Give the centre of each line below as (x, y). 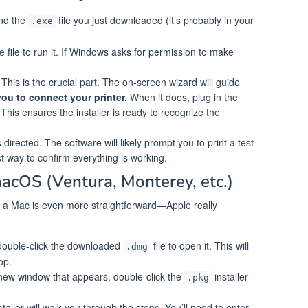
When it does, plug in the (183, 97)
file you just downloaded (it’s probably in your (155, 20)
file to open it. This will (200, 246)
